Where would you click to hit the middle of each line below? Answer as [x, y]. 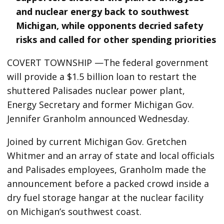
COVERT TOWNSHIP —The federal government [108, 62]
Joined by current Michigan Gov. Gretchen [97, 141]
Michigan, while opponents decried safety [110, 25]
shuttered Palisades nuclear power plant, [96, 90]
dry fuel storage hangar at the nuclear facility [105, 197]
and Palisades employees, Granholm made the [107, 169]
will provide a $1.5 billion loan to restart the [102, 76]
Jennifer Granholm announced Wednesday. [98, 118]
